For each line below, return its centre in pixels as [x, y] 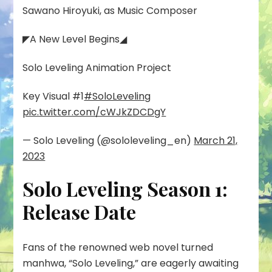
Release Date [82, 211]
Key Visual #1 [53, 96]
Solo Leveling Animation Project [97, 67]
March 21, [216, 140]
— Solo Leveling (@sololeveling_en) [108, 140]
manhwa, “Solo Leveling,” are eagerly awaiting [131, 263]
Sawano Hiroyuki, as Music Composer [111, 10]
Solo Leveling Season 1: [125, 188]
